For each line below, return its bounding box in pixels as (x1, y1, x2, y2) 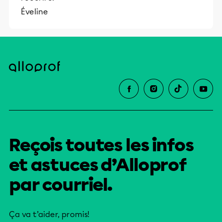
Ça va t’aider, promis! (9, 210, 90, 219)
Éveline (21, 7, 48, 16)
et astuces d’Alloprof (9, 155, 187, 175)
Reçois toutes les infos (9, 135, 194, 156)
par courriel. (9, 174, 113, 195)
